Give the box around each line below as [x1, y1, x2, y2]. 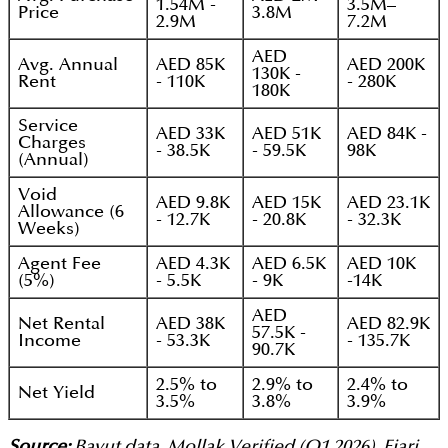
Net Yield [18, 384, 95, 402]
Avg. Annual [18, 56, 118, 74]
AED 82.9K [347, 315, 430, 333]
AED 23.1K [347, 194, 430, 212]
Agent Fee [18, 255, 101, 273]
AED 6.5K [252, 255, 326, 273]
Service [18, 117, 78, 135]
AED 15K [252, 194, 321, 212]
